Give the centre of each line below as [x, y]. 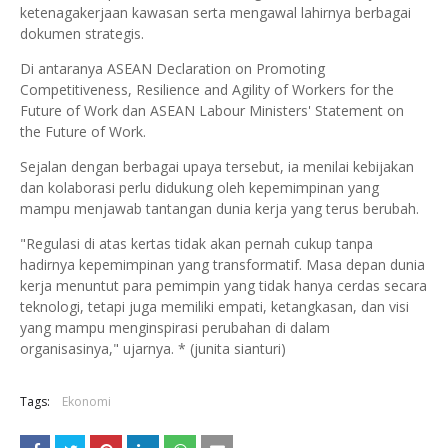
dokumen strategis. [82, 33]
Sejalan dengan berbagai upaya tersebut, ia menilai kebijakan [217, 166]
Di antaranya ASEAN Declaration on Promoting [172, 68]
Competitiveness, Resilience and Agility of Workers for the [207, 89]
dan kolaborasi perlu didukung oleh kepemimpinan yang [199, 187]
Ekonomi [86, 401]
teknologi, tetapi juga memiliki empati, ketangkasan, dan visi [214, 306]
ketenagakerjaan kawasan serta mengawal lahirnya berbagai [215, 12]
